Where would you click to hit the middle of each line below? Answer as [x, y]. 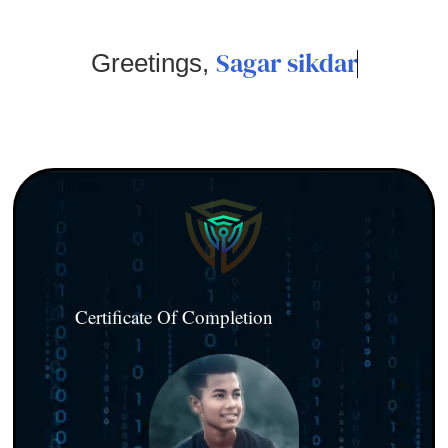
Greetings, [153, 63]
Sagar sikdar [286, 63]
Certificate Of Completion [173, 316]
